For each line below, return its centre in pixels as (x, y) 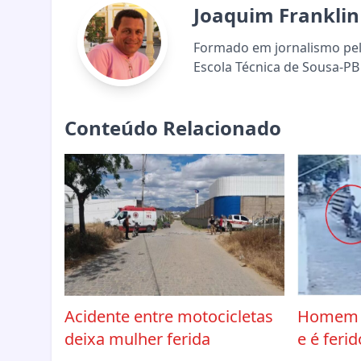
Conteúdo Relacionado (173, 128)
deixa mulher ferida (137, 339)
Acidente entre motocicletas (169, 317)
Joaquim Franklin (276, 15)
